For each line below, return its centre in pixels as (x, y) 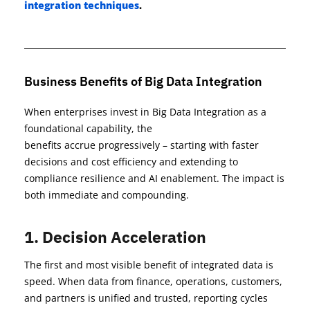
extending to (208, 162)
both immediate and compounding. (107, 195)
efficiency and (145, 162)
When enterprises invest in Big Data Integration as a (145, 112)
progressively (129, 145)
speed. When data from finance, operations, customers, (153, 282)
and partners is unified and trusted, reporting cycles (146, 298)
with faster (232, 145)
